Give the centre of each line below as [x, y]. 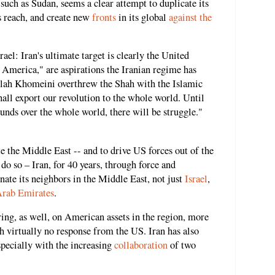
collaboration [141, 245]
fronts [104, 17]
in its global [142, 17]
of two [182, 245]
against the [190, 17]
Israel [196, 178]
